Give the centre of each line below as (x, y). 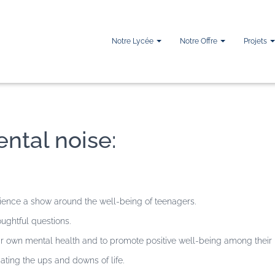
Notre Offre (199, 41)
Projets (256, 41)
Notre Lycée (134, 41)
